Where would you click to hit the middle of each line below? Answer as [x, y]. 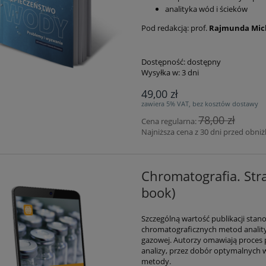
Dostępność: [163, 62]
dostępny [204, 62]
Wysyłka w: [160, 73]
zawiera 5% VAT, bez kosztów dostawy [199, 104]
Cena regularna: [170, 121]
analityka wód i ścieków [206, 9]
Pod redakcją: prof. [175, 28]
